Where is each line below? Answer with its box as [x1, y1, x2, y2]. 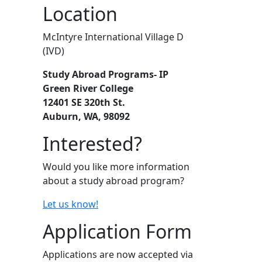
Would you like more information [43, 160, 189, 173]
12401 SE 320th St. [43, 96, 125, 109]
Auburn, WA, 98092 [43, 110, 130, 123]
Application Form [43, 219, 192, 244]
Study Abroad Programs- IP [43, 68, 168, 81]
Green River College [43, 82, 133, 95]
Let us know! [43, 198, 98, 211]
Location [43, 1, 118, 26]
